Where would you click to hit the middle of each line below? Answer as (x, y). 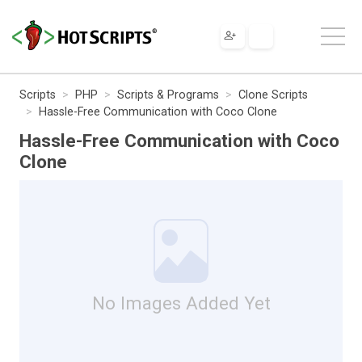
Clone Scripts (273, 95)
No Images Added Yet (181, 303)
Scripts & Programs (168, 95)
